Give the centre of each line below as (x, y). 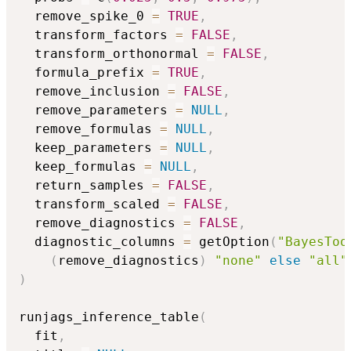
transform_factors (97, 35)
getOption (230, 242)
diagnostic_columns (101, 242)
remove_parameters (97, 110)
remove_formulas (89, 129)
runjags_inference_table (109, 317)
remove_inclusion (93, 92)
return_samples (85, 186)
